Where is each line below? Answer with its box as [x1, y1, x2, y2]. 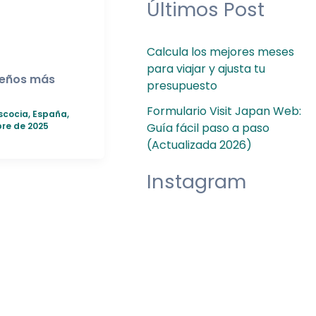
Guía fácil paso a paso [147, 119, 269, 136]
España [32, 107, 67, 120]
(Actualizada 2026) [147, 136, 252, 153]
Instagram [147, 167, 246, 195]
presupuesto [147, 77, 217, 94]
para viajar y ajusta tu [147, 60, 265, 77]
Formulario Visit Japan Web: [147, 102, 301, 119]
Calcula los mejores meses [147, 43, 294, 60]
